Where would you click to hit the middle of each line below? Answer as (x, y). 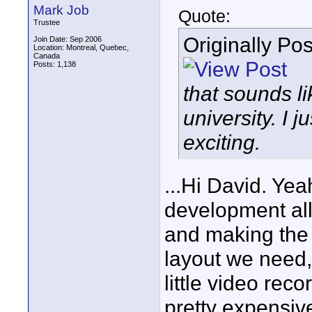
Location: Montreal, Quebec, (81, 47)
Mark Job (61, 10)
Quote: (204, 16)
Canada (47, 56)
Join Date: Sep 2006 (68, 39)
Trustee (47, 22)
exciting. (222, 142)
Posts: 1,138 (55, 64)
